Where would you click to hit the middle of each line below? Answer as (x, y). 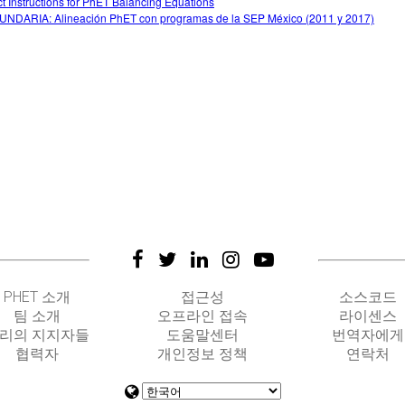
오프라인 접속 (202, 316)
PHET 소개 (38, 297)
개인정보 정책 (202, 354)
